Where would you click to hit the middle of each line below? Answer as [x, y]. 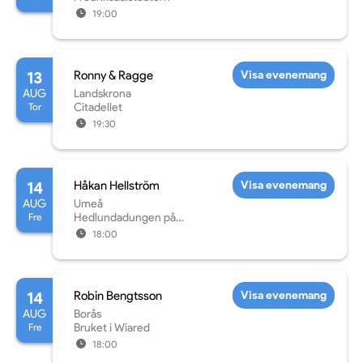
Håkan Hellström [116, 186]
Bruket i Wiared [111, 328]
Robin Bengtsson [117, 296]
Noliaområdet [107, 232]
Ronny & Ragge [113, 76]
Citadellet [98, 108]
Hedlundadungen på [124, 218]
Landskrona [102, 94]
